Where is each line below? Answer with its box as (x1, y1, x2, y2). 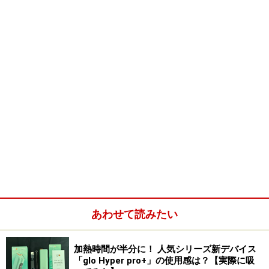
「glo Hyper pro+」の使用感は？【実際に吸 (74, 255, 255, 267)
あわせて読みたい (91, 208, 178, 221)
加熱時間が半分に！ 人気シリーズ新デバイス (74, 244, 256, 255)
